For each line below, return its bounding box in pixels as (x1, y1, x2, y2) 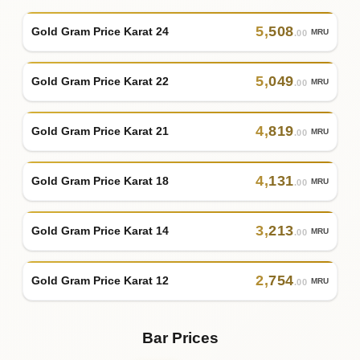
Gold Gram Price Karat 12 (31, 273, 169, 287)
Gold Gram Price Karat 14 (31, 223, 169, 237)
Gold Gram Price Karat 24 (31, 24, 169, 38)
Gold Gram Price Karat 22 (31, 74, 169, 88)
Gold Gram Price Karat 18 (31, 174, 169, 187)
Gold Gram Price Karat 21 (31, 124, 169, 137)
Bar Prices (141, 329, 219, 347)
